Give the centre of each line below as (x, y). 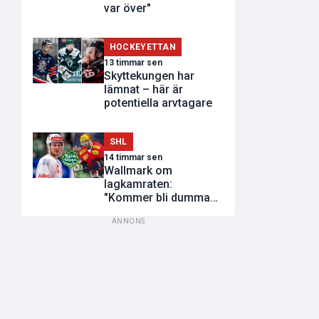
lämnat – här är (143, 89)
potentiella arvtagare (158, 103)
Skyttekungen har (149, 75)
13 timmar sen (133, 62)
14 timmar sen (133, 158)
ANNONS (128, 221)
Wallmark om (138, 171)
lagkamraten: (138, 184)
